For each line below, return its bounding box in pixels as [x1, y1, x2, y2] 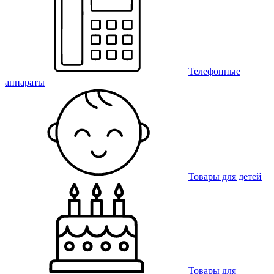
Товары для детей [188, 171, 262, 182]
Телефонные [188, 66, 240, 77]
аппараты [5, 77, 45, 88]
